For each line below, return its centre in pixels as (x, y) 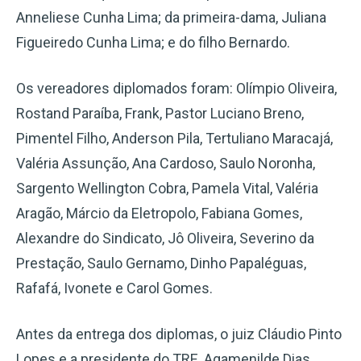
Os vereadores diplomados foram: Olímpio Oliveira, (176, 88)
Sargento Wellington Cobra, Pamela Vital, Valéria (167, 188)
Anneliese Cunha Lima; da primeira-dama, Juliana (171, 17)
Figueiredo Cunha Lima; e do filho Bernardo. (153, 42)
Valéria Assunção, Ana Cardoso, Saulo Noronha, (166, 163)
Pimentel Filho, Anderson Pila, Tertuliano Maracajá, (174, 138)
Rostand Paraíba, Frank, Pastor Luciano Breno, (160, 113)
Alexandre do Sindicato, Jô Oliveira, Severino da (165, 238)
